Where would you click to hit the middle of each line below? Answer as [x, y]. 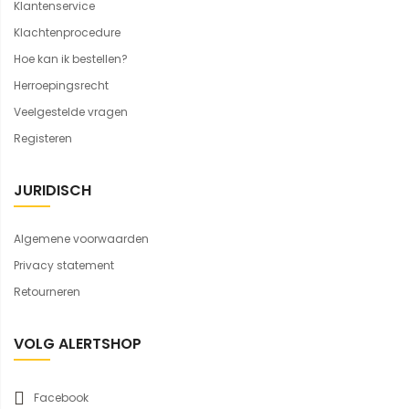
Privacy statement [64, 266]
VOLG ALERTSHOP [78, 344]
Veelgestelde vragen [71, 112]
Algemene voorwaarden [81, 239]
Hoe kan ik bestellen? [71, 59]
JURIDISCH [52, 191]
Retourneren [47, 292]
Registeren [43, 139]
